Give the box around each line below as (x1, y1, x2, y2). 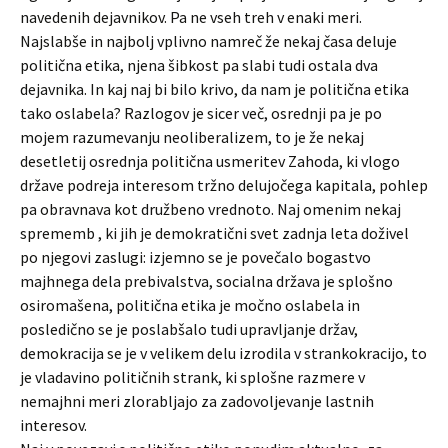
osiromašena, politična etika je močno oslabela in (20, 295, 360, 315)
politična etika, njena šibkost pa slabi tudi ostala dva (20, 55, 378, 75)
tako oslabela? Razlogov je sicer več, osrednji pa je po (20, 103, 382, 123)
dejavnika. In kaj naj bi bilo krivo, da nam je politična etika (20, 79, 409, 99)
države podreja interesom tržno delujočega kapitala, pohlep (20, 175, 428, 195)
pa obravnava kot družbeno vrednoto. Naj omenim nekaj (20, 199, 401, 219)
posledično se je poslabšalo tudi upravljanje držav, (20, 319, 358, 339)
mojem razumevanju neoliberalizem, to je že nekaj (20, 127, 364, 147)
